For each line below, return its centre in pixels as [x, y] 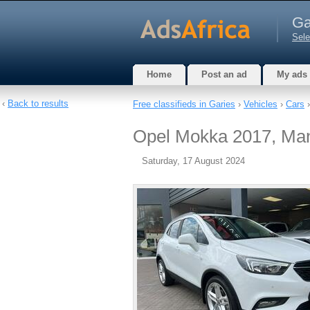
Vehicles [261, 104]
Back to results [38, 103]
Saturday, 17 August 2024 [193, 161]
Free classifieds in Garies [184, 104]
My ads [292, 74]
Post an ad [224, 74]
